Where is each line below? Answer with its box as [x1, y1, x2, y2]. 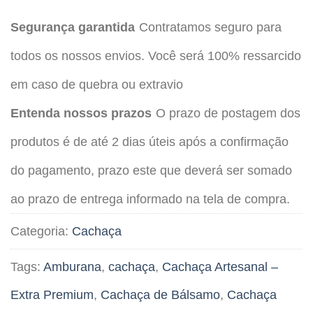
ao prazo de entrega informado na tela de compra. [10, 191, 290, 206]
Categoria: [10, 224, 72, 238]
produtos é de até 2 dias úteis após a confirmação [10, 134, 289, 149]
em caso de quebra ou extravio [10, 77, 183, 92]
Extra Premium [10, 287, 94, 302]
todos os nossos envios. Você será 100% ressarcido [10, 48, 301, 63]
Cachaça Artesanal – [162, 259, 278, 274]
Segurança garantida [10, 20, 135, 34]
